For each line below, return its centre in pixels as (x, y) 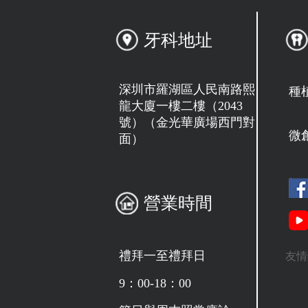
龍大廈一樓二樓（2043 (181, 106)
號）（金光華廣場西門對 (187, 123)
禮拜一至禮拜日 (162, 256)
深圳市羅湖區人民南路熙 (187, 90)
